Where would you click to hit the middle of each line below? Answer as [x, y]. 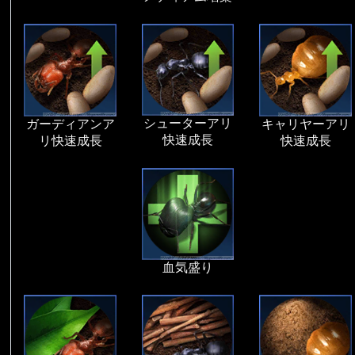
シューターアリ [188, 124]
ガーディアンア [70, 124]
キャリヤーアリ [305, 124]
